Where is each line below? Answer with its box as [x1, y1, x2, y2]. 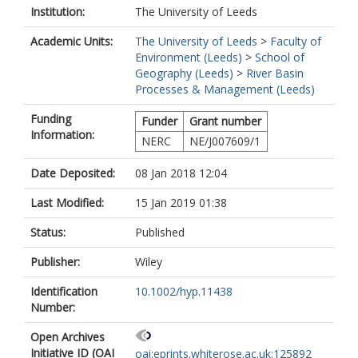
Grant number [189, 113, 261, 129]
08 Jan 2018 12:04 [135, 165, 227, 181]
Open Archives [30, 329, 105, 344]
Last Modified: [30, 195, 104, 210]
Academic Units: [30, 34, 113, 49]
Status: [30, 225, 66, 240]
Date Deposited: [30, 165, 115, 181]
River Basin [246, 66, 304, 81]
